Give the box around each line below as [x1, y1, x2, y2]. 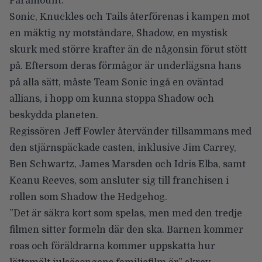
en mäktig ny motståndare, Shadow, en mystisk [9, 28, 227, 39]
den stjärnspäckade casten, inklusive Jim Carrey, [9, 143, 236, 154]
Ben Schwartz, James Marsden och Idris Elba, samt [9, 159, 246, 170]
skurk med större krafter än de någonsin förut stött [9, 44, 247, 56]
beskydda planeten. [9, 110, 98, 121]
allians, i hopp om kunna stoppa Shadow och [9, 94, 214, 105]
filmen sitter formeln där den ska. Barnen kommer [9, 225, 243, 236]
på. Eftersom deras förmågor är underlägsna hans [9, 61, 241, 72]
